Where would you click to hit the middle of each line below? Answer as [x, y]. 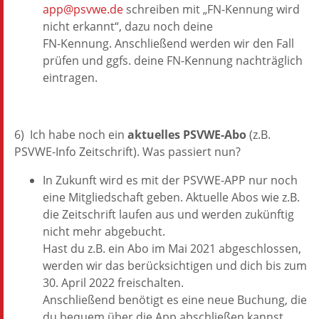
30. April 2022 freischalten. [113, 283]
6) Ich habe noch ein [71, 135]
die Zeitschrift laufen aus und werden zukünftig [168, 214]
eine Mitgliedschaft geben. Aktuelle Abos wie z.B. [171, 197]
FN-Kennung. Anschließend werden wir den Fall [168, 43]
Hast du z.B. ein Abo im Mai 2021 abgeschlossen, [172, 249]
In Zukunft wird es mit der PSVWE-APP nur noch [170, 180]
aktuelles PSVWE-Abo [187, 135]
